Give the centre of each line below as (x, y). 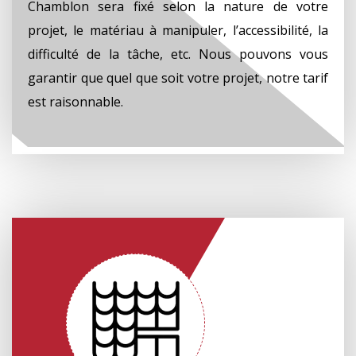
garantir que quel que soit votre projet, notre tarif (178, 77)
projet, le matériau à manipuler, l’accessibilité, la (178, 30)
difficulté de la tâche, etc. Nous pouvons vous (178, 54)
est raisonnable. (75, 101)
